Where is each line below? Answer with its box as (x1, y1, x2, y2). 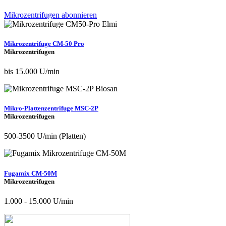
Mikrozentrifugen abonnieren (4, 10, 97, 19)
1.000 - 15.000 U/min (4, 196, 73, 205)
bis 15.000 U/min (4, 67, 60, 76)
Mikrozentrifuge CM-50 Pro (4, 39, 84, 47)
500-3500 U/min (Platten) (4, 132, 86, 141)
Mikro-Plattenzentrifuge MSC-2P (4, 104, 98, 112)
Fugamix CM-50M (4, 169, 57, 177)
